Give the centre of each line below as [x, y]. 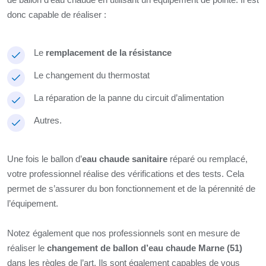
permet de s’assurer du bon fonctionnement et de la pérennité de [131, 189]
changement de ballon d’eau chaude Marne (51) [145, 248]
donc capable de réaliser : [58, 15]
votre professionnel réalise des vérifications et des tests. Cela [126, 174]
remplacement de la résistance [107, 53]
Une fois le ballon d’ [45, 159]
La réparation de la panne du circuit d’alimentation [129, 98]
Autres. [48, 120]
